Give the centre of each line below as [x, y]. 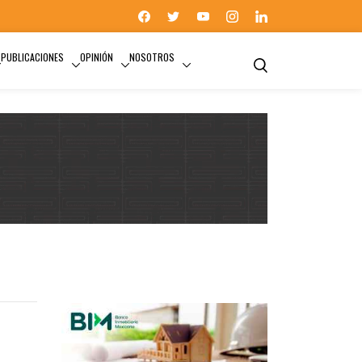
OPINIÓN [97, 57]
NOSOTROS [152, 57]
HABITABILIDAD [100, 333]
